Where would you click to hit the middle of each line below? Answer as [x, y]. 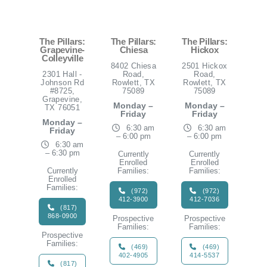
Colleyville [62, 58]
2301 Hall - [62, 74]
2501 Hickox [205, 66]
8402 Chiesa [133, 66]
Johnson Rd [63, 83]
